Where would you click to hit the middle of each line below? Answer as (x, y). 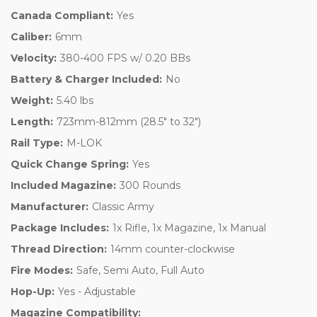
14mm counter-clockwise (172, 249)
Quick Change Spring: (70, 164)
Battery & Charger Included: (86, 79)
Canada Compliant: (62, 15)
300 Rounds (150, 185)
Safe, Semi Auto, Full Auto (140, 270)
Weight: (32, 100)
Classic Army (123, 206)
